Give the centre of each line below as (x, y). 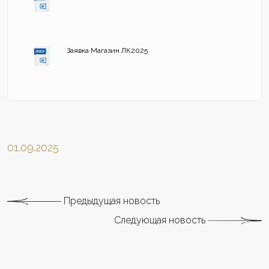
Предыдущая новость (110, 201)
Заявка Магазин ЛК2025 (107, 50)
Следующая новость (161, 220)
